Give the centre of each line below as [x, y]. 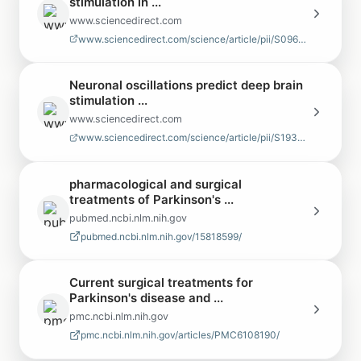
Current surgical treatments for [161, 283]
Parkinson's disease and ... [146, 298]
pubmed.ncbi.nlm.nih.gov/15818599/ [161, 236]
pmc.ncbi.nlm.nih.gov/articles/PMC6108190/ [180, 335]
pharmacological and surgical [156, 184]
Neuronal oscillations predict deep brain [186, 85]
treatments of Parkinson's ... [151, 199]
